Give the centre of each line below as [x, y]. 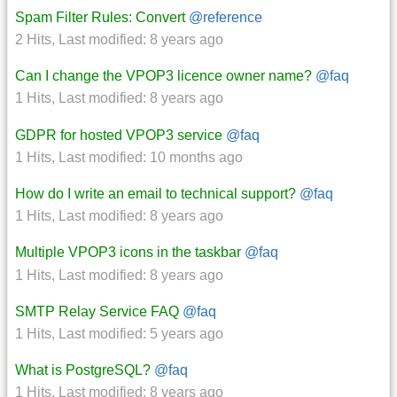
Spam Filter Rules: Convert [100, 17]
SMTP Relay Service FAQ [97, 311]
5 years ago [187, 333]
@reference [226, 17]
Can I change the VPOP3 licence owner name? [163, 76]
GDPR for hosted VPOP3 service [119, 135]
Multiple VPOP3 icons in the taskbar [128, 253]
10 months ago [196, 157]
